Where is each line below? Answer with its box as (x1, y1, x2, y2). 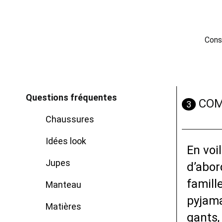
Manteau (46, 179, 81, 190)
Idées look (46, 136, 86, 146)
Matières (46, 201, 81, 212)
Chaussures (46, 114, 94, 124)
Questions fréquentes (26, 92, 117, 103)
